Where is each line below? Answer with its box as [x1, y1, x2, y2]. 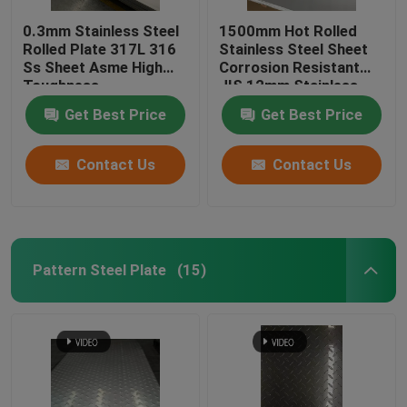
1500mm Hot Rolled [219, 21, 358, 40]
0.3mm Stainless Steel [23, 21, 180, 40]
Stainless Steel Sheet [219, 39, 369, 58]
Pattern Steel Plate [32, 260, 166, 279]
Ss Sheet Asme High [23, 57, 164, 76]
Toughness [23, 75, 100, 94]
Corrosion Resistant [219, 57, 361, 76]
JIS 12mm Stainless [219, 75, 359, 94]
